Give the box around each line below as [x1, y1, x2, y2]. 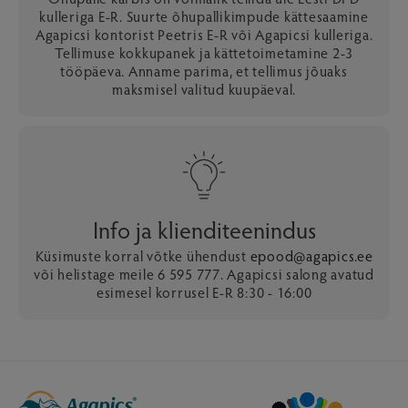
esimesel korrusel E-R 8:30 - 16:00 [96, 282, 312, 301]
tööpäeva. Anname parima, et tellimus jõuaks [60, 61, 348, 80]
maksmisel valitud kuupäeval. [112, 79, 296, 98]
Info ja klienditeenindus [92, 213, 316, 245]
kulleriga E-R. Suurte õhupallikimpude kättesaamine [39, 6, 369, 25]
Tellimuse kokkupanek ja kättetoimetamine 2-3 [55, 43, 353, 62]
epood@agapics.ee [250, 246, 373, 265]
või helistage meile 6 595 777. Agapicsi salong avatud [34, 264, 374, 283]
